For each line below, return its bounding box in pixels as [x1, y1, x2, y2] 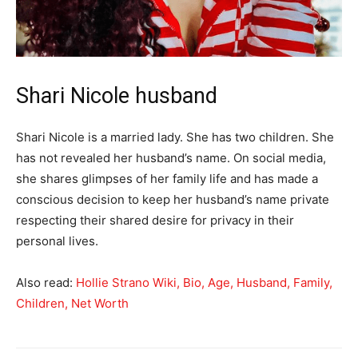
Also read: [16, 274, 76, 290]
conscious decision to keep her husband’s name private [16, 191, 329, 207]
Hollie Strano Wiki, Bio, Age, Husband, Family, [76, 274, 332, 290]
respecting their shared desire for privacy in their [16, 212, 294, 228]
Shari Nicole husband [16, 82, 217, 109]
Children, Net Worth [16, 295, 129, 311]
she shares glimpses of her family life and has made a [16, 170, 318, 186]
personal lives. [16, 233, 98, 249]
